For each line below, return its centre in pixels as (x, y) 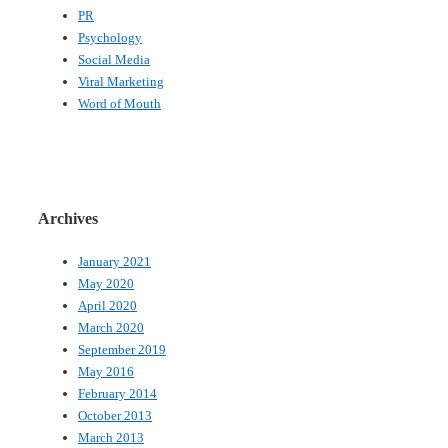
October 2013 (115, 415)
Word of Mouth (119, 104)
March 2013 (111, 437)
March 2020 (111, 327)
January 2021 (114, 261)
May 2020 (106, 283)
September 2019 (122, 349)
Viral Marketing (121, 82)
